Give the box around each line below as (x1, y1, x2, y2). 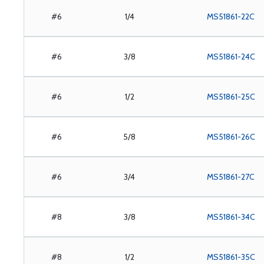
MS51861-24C (206, 51, 255, 62)
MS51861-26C (206, 131, 255, 142)
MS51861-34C (206, 212, 255, 222)
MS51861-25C (206, 91, 255, 102)
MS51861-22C (207, 11, 255, 22)
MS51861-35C (206, 252, 255, 262)
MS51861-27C (207, 171, 255, 182)
